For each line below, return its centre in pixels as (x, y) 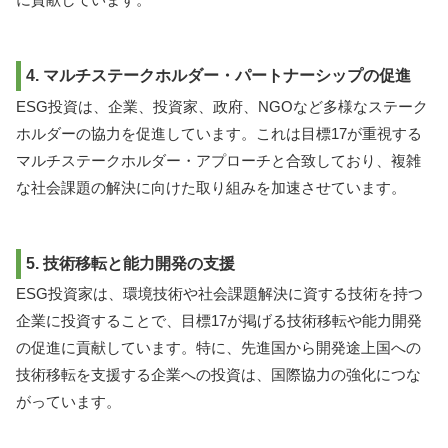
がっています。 (68, 402)
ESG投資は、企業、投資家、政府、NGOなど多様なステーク (222, 106)
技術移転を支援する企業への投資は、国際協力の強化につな (218, 375)
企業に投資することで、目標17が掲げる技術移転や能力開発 (219, 321)
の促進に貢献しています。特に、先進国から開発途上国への (218, 348)
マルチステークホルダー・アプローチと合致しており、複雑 (218, 160)
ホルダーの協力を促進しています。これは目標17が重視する (219, 133)
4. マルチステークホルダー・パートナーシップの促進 (218, 76)
